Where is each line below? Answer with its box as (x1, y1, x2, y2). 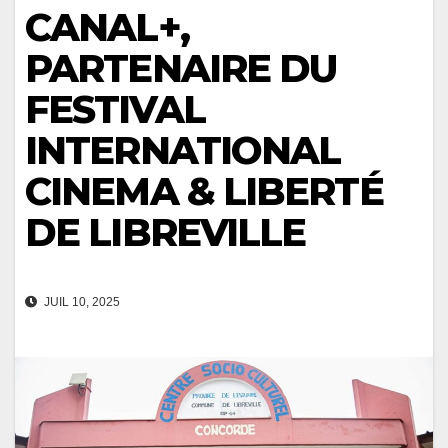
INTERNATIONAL (25, 127, 341, 175)
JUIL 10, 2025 (41, 294, 120, 309)
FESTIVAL (25, 86, 205, 134)
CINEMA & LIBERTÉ (25, 168, 383, 216)
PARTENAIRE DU (25, 45, 337, 93)
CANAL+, (25, 4, 189, 52)
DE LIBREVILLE (25, 209, 306, 257)
